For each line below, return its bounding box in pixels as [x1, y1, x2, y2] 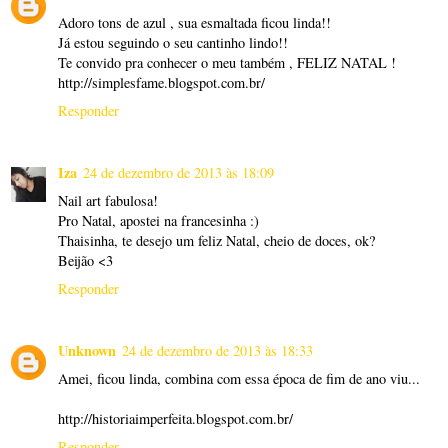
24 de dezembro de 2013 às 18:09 [83, 162, 274, 182]
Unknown [58, 339, 116, 361]
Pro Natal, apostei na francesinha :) [58, 210, 259, 230]
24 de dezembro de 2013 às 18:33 [122, 340, 313, 360]
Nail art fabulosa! [58, 190, 158, 210]
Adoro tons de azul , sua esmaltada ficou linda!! [58, 12, 331, 32]
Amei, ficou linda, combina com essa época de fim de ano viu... [58, 368, 420, 388]
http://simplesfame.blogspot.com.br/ [58, 72, 265, 92]
